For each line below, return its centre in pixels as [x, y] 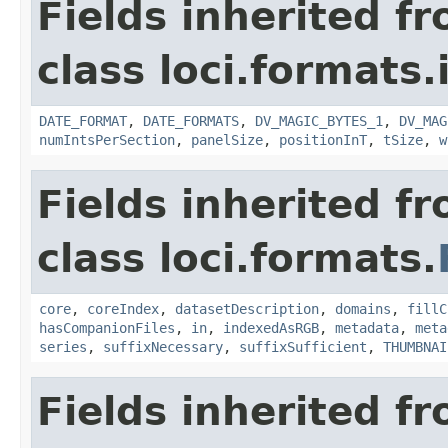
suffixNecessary [163, 346]
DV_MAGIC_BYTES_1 [319, 120]
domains [363, 308]
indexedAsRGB [271, 327]
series [63, 346]
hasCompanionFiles [107, 327]
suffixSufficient [303, 346]
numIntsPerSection [107, 139]
